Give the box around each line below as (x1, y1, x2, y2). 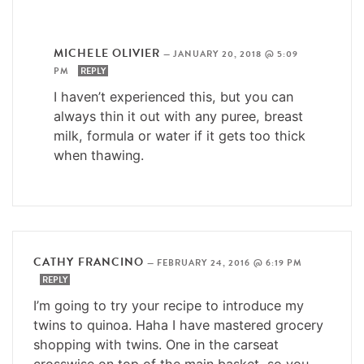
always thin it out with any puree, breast (54, 107, 303, 124)
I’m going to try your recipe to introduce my (33, 297, 304, 314)
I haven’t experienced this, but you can (54, 88, 293, 105)
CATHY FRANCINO (33, 253, 145, 271)
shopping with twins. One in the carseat (33, 336, 279, 353)
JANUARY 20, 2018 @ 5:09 (172, 46, 299, 61)
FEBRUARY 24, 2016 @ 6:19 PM (156, 255, 303, 270)
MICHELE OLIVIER (54, 44, 161, 62)
